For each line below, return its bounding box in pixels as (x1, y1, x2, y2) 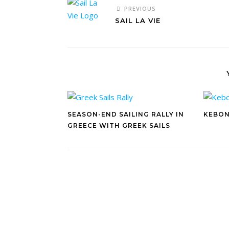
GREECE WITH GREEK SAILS (67, 122, 170, 129)
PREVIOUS (122, 5, 156, 12)
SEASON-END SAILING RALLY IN (67, 110, 184, 118)
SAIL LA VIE (115, 16, 161, 25)
